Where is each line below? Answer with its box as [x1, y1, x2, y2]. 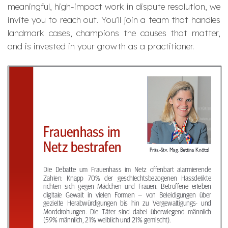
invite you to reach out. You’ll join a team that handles [8, 14, 220, 25]
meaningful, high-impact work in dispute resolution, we [8, 1, 220, 12]
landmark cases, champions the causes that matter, [8, 27, 220, 38]
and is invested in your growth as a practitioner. [8, 41, 194, 51]
